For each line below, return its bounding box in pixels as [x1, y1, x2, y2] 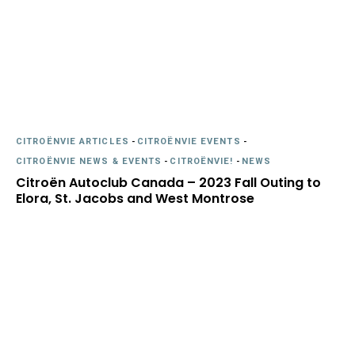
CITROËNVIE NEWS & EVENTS [16, 155, 162, 168]
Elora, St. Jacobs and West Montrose [16, 189, 254, 208]
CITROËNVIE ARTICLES [16, 135, 129, 148]
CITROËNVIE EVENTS [136, 135, 241, 148]
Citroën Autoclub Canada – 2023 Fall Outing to [16, 174, 321, 192]
